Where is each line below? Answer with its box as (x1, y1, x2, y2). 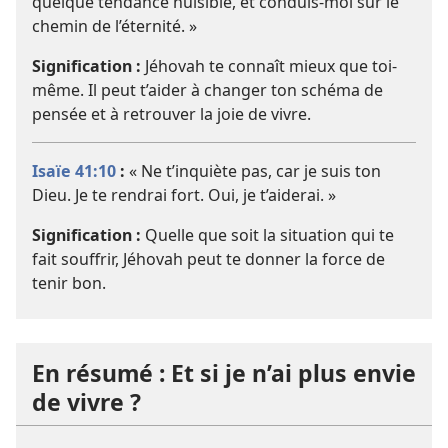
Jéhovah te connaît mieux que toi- (141, 55, 397, 78)
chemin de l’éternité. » (32, 15, 197, 38)
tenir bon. (32, 272, 106, 295)
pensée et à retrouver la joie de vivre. (32, 103, 311, 126)
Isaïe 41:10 (32, 160, 116, 183)
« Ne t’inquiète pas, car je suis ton (125, 160, 381, 183)
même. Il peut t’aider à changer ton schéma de (32, 79, 383, 102)
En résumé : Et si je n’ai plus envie (32, 357, 416, 390)
